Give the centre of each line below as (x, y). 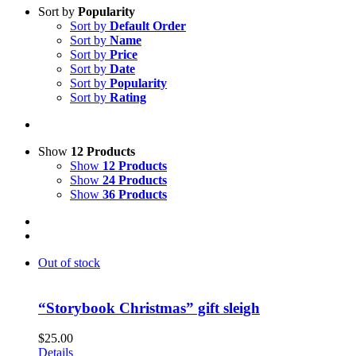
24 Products (135, 180)
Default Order (148, 25)
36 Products (135, 194)
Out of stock (69, 262)
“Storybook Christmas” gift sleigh (149, 308)
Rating (128, 97)
